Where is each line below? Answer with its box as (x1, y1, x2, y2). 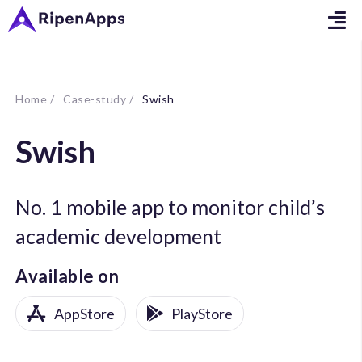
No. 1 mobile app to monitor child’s (15, 194, 326, 219)
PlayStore (171, 304, 234, 322)
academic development (15, 223, 222, 248)
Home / (15, 92, 55, 106)
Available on (15, 264, 120, 287)
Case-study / (63, 92, 134, 106)
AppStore (54, 304, 116, 322)
